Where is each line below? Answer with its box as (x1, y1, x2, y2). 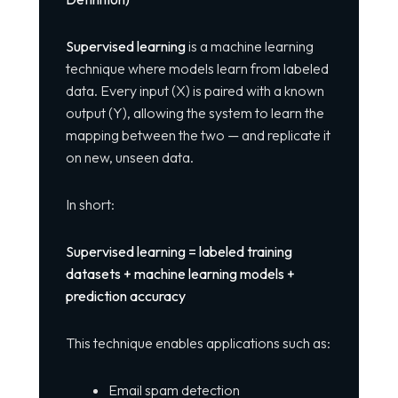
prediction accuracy (65, 287, 186, 306)
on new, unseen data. (65, 148, 194, 167)
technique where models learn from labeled (65, 60, 329, 78)
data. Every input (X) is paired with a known (65, 82, 324, 100)
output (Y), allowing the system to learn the (65, 104, 324, 123)
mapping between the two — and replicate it (65, 126, 330, 145)
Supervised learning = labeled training (65, 243, 292, 261)
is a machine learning (185, 37, 314, 56)
